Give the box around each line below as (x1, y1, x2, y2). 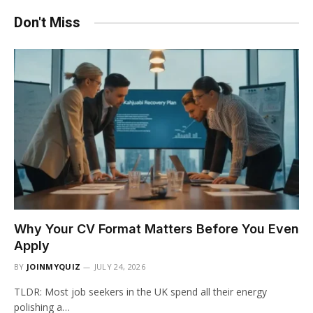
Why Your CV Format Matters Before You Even (14, 221, 299, 236)
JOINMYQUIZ (27, 261, 81, 272)
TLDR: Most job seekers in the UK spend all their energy (14, 284, 267, 298)
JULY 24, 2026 (94, 261, 145, 272)
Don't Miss (14, 14, 80, 31)
